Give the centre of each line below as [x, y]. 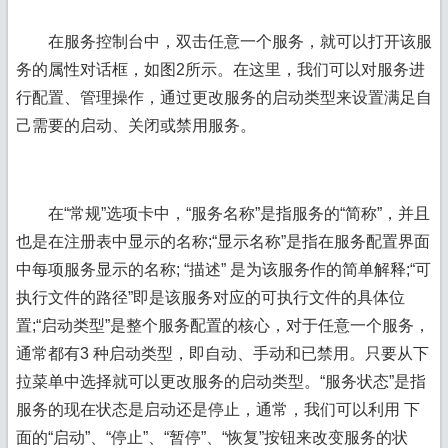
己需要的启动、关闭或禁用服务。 [135, 125]
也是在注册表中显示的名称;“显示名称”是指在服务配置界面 [222, 241]
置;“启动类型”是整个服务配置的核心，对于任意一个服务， [222, 325]
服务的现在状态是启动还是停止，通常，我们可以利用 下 [217, 409]
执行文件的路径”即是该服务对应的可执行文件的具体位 [210, 297]
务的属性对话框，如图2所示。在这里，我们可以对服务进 [220, 69]
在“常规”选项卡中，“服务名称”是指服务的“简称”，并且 [222, 213]
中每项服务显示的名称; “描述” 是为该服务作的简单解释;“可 [223, 269]
